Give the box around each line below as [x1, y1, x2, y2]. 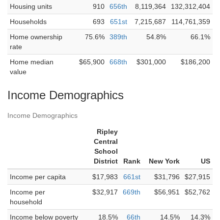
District [94, 157, 118, 165]
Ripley [97, 128, 118, 136]
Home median [10, 58, 54, 66]
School [94, 147, 118, 155]
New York [149, 157, 180, 165]
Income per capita [10, 173, 66, 181]
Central [94, 137, 118, 145]
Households [10, 18, 47, 26]
